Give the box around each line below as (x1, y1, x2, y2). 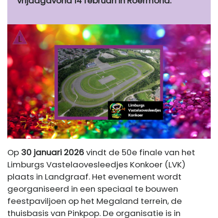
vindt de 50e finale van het (84, 146, 195, 159)
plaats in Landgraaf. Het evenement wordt (7, 171, 182, 183)
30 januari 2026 (21, 146, 84, 159)
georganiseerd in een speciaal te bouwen (7, 183, 178, 195)
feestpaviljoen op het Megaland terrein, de (7, 195, 182, 207)
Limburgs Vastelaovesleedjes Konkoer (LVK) (7, 159, 185, 171)
